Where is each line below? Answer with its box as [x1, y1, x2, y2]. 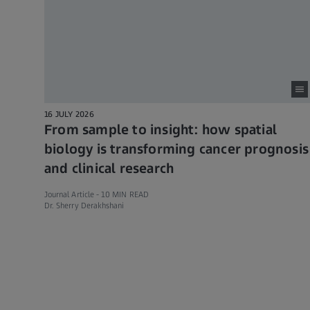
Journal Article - [44, 189, 102, 199]
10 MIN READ [101, 189, 149, 199]
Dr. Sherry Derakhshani [44, 200, 125, 210]
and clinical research [44, 159, 174, 176]
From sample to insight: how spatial [44, 120, 277, 138]
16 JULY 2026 [44, 109, 94, 119]
